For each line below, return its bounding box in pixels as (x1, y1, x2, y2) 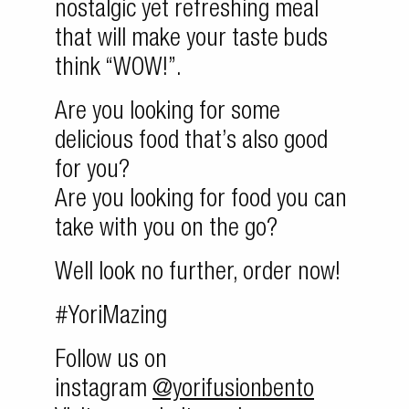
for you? (55, 160, 130, 184)
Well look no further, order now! (55, 262, 341, 287)
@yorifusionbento (152, 379, 314, 404)
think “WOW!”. (55, 58, 182, 82)
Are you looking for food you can (55, 189, 347, 214)
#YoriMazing (55, 306, 167, 330)
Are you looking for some (55, 101, 280, 126)
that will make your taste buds (55, 28, 328, 53)
